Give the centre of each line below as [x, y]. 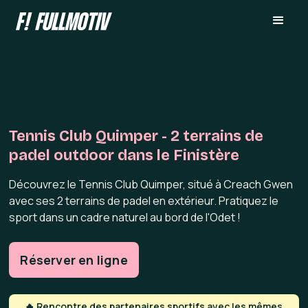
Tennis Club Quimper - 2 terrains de [136, 136]
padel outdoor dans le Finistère [124, 155]
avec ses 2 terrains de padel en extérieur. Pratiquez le [144, 201]
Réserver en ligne [74, 260]
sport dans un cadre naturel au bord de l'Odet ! [125, 217]
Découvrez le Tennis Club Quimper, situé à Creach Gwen [151, 184]
